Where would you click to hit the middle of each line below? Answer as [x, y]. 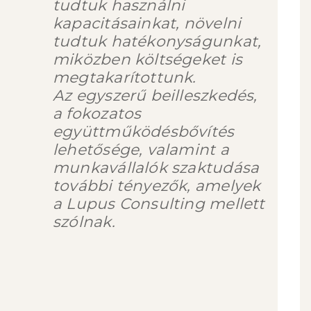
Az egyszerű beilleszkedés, [155, 95]
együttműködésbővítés [144, 132]
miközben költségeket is [148, 59]
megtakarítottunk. [125, 77]
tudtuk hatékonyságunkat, [157, 41]
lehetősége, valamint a [141, 150]
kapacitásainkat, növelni [147, 23]
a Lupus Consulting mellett [159, 204]
